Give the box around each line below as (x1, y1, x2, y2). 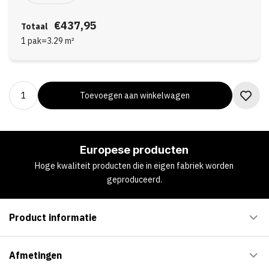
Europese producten (80, 144, 189, 156)
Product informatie (8, 211, 97, 223)
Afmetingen (8, 249, 62, 261)
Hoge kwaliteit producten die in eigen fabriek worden (35, 160, 234, 171)
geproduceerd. (106, 174, 162, 185)
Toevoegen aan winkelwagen (80, 89, 190, 101)
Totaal (20, 21, 48, 32)
